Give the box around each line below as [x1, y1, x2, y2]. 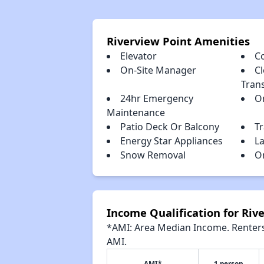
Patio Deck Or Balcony [120, 120, 219, 133]
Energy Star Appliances [120, 134, 223, 147]
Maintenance [106, 106, 165, 119]
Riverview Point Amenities [106, 34, 250, 48]
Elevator [120, 49, 157, 62]
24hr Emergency [120, 92, 193, 105]
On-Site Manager [120, 64, 196, 77]
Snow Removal [120, 148, 186, 161]
